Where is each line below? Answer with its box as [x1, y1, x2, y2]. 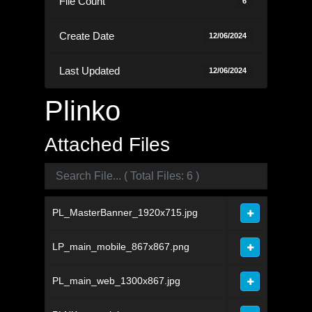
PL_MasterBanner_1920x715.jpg [52, 207, 198, 219]
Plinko [45, 95, 120, 127]
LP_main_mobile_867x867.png [52, 241, 189, 253]
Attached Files [45, 134, 170, 156]
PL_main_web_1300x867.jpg [52, 275, 180, 287]
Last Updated [59, 65, 120, 77]
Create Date [59, 30, 114, 42]
